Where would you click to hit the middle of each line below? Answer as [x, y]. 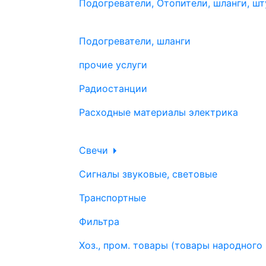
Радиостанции [113, 88]
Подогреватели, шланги [135, 41]
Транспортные [113, 198]
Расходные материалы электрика [159, 112]
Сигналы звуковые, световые [148, 174]
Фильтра [99, 221]
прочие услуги [113, 65]
